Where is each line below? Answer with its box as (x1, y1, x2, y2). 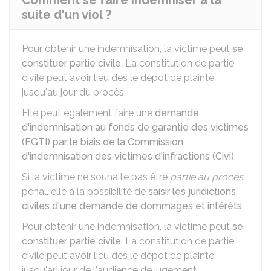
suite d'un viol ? (22, 7, 111, 22)
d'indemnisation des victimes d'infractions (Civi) (22, 151, 234, 162)
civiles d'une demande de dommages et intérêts (22, 200, 242, 212)
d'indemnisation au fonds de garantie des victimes (22, 122, 249, 133)
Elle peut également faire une (22, 107, 155, 119)
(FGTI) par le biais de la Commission (22, 136, 183, 148)
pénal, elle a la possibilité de (22, 186, 148, 197)
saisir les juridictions (148, 186, 236, 197)
